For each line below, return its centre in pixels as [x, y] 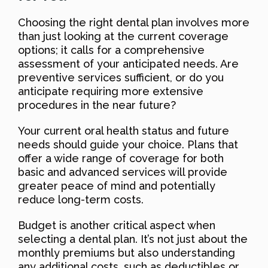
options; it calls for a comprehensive [111, 50]
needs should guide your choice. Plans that [128, 144]
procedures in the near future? [97, 105]
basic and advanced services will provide [123, 172]
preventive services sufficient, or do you [121, 77]
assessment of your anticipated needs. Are [128, 63]
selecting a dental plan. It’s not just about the [133, 239]
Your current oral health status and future [124, 130]
